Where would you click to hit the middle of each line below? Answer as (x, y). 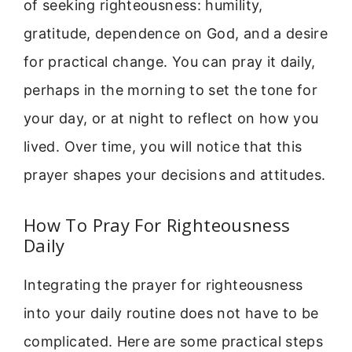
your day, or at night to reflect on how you (171, 118)
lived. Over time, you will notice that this (163, 146)
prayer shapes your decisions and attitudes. (175, 174)
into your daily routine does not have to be (171, 313)
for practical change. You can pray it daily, (170, 61)
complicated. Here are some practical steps (174, 342)
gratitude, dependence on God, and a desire (176, 33)
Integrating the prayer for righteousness (163, 285)
